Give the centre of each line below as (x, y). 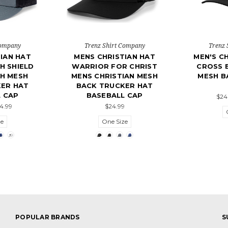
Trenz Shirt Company (115, 46)
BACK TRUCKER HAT (115, 86)
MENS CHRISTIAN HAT (115, 57)
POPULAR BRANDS (48, 217)
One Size (115, 122)
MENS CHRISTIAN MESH (115, 76)
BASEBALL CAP (115, 95)
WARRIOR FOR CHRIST (115, 66)
